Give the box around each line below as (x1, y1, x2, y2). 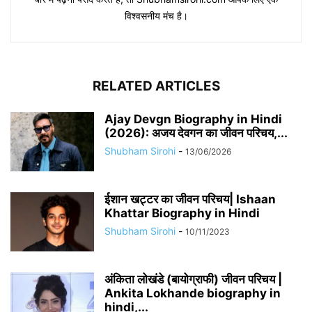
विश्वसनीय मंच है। (124, 10, 188, 22)
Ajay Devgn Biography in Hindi (104, 112, 282, 127)
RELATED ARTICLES (92, 78, 220, 95)
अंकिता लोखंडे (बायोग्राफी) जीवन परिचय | (104, 272, 282, 287)
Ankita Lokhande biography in (104, 286, 281, 301)
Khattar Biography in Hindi (104, 206, 260, 221)
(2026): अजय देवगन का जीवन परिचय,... (104, 126, 288, 141)
